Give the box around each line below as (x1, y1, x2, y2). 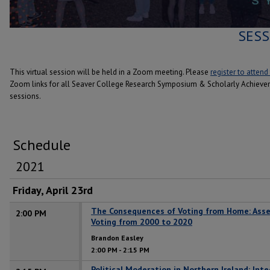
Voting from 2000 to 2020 (91, 216, 192, 227)
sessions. (10, 90, 41, 101)
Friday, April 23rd (13, 183, 93, 197)
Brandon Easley (91, 233, 143, 242)
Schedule (13, 135, 71, 154)
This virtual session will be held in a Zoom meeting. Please (10, 66, 210, 77)
